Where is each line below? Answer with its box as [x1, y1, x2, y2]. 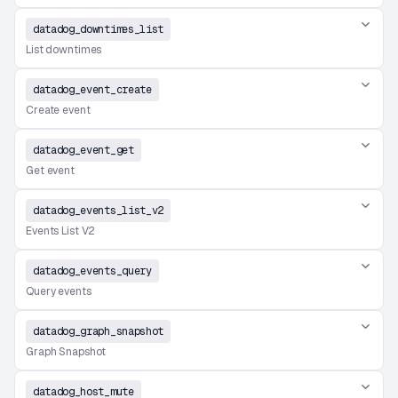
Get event [26, 163, 75, 178]
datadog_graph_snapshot [33, 324, 163, 338]
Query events [26, 284, 92, 298]
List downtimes [26, 43, 102, 57]
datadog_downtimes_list [33, 22, 163, 36]
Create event [26, 103, 91, 117]
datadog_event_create [33, 83, 152, 97]
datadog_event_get [33, 143, 134, 157]
